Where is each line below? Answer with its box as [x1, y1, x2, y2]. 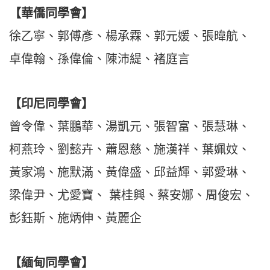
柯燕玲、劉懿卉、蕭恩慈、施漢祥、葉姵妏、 [9, 143, 250, 157]
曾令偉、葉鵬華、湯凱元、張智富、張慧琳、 [9, 120, 250, 134]
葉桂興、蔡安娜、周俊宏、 [109, 189, 254, 202]
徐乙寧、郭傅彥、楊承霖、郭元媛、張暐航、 [9, 30, 250, 43]
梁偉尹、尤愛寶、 [9, 189, 105, 202]
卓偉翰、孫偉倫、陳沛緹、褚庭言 [9, 52, 190, 66]
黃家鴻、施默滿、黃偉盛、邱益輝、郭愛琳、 [9, 166, 250, 180]
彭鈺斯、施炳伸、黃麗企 [9, 212, 142, 225]
